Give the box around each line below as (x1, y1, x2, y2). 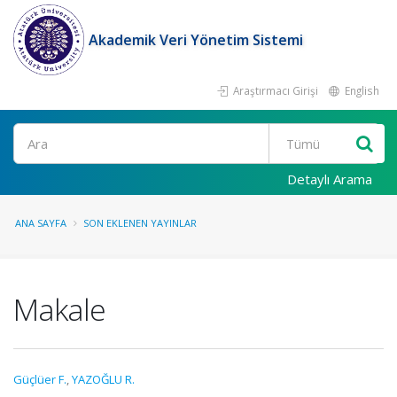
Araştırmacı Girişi (230, 83, 318, 97)
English (342, 83, 379, 97)
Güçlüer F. (13, 371, 66, 387)
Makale (13, 289, 105, 330)
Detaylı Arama (287, 170, 372, 188)
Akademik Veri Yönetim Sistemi (89, 30, 303, 50)
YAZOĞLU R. (72, 371, 135, 387)
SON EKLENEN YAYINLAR (83, 216, 197, 230)
